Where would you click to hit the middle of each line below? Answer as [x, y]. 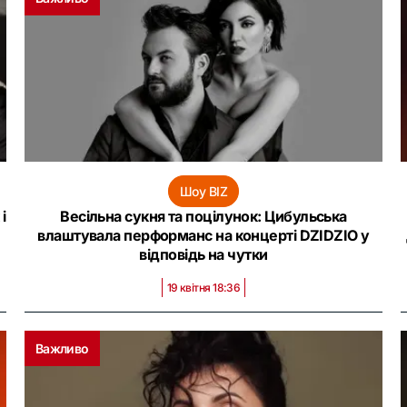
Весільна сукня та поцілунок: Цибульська [203, 216]
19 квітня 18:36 [203, 288]
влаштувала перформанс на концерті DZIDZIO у [203, 235]
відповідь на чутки [203, 254]
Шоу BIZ [203, 191]
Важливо [62, 348]
